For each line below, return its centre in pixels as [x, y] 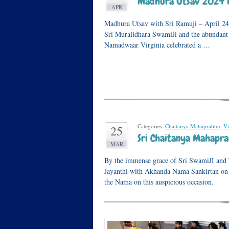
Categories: [151, 126]
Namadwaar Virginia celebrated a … [157, 45]
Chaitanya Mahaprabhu [193, 126]
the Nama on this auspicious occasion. [159, 182]
